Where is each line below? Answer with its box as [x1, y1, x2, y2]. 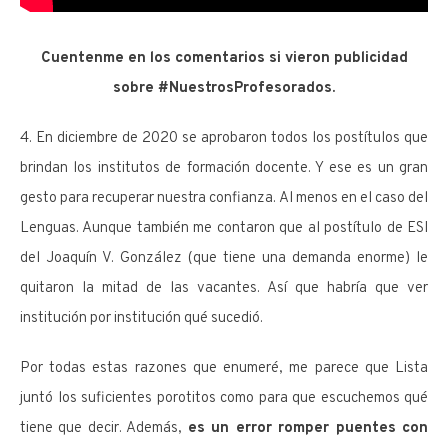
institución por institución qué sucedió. [20, 309, 263, 329]
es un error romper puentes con [187, 419, 429, 439]
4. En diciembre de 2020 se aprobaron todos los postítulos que [20, 129, 428, 149]
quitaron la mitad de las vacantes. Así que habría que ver [20, 279, 428, 299]
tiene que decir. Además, [20, 419, 188, 439]
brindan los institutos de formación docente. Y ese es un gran [20, 159, 428, 179]
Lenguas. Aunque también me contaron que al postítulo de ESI [20, 219, 428, 239]
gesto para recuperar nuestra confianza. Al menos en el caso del [20, 189, 428, 209]
